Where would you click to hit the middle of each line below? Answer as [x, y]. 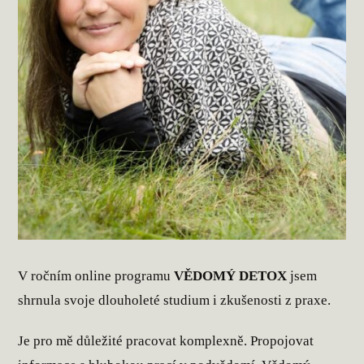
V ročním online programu [96, 275]
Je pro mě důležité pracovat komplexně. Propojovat [166, 340]
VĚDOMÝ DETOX [231, 275]
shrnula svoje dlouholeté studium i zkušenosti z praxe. [175, 300]
